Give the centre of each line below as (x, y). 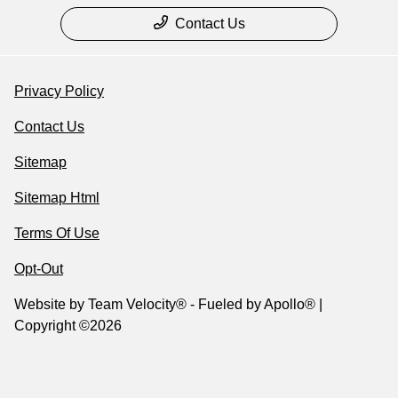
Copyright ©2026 (68, 326)
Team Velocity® (137, 305)
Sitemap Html (57, 198)
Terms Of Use (57, 234)
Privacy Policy (59, 92)
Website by (51, 305)
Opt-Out (39, 269)
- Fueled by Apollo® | (255, 305)
